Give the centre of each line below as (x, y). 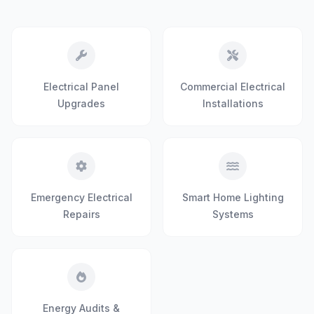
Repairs (81, 214)
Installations (233, 103)
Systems (233, 214)
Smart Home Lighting (233, 197)
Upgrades (81, 103)
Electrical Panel (81, 87)
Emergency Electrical (81, 197)
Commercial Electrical (233, 87)
